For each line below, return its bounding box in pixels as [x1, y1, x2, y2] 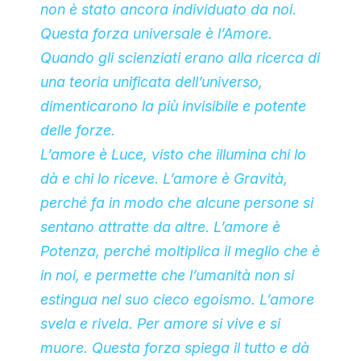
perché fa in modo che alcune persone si [40, 194, 313, 212]
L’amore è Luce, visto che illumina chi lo [40, 146, 306, 164]
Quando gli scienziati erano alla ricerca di [40, 49, 320, 67]
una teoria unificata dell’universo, [40, 73, 263, 91]
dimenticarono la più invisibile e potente [40, 98, 306, 115]
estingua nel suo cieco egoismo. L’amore [40, 291, 314, 309]
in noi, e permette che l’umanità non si [40, 267, 294, 284]
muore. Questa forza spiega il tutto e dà [40, 339, 309, 357]
